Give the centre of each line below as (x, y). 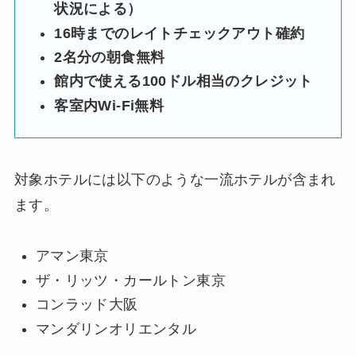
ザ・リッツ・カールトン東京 (131, 280)
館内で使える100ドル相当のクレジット (184, 81)
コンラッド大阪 (87, 305)
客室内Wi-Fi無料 (109, 105)
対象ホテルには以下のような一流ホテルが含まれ (175, 179)
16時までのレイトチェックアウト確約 (180, 33)
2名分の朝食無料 (110, 58)
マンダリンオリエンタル (116, 329)
